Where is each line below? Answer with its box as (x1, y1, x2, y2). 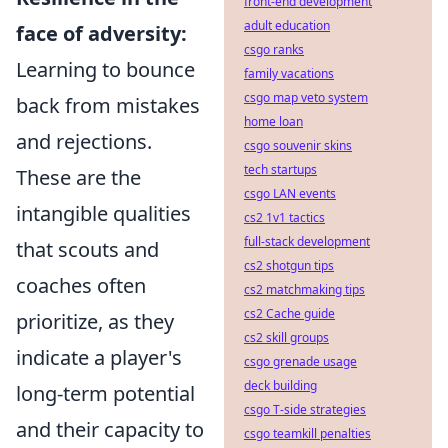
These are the (16, 164, 141, 191)
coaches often (16, 272, 146, 299)
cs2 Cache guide (244, 305, 335, 322)
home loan (244, 113, 303, 130)
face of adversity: (16, 20, 187, 47)
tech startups (244, 161, 317, 178)
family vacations (244, 65, 334, 82)
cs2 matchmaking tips (244, 281, 365, 298)
